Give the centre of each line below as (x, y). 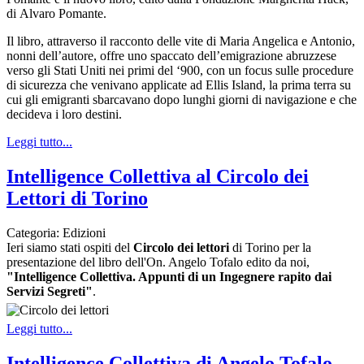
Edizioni (84, 232)
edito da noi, (276, 262)
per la (295, 247)
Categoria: (35, 232)
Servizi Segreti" (50, 291)
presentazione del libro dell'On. (87, 262)
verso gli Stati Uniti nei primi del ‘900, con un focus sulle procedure (180, 71)
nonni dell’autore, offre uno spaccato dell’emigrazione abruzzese (171, 56)
